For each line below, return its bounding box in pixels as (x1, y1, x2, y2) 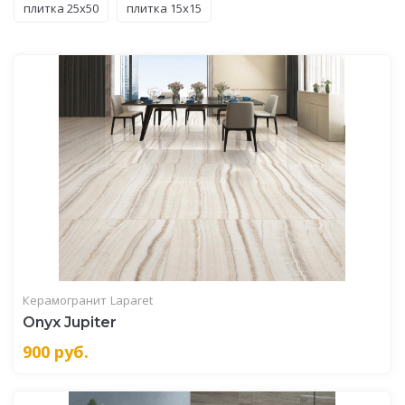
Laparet (110, 291, 153, 308)
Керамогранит (23, 291, 107, 308)
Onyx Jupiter (23, 313, 117, 331)
